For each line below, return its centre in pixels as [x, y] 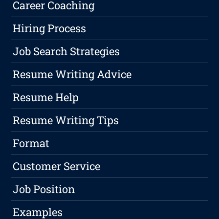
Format [31, 143]
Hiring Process [50, 28]
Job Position [44, 189]
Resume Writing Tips [66, 120]
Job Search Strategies [66, 51]
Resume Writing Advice [72, 74]
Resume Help [46, 97]
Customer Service [57, 166]
